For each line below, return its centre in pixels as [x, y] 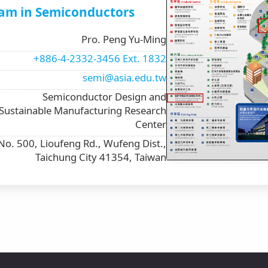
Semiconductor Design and [105, 97]
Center [151, 124]
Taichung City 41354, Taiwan [101, 157]
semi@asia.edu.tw [125, 78]
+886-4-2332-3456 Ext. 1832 [100, 59]
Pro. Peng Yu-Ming [124, 39]
